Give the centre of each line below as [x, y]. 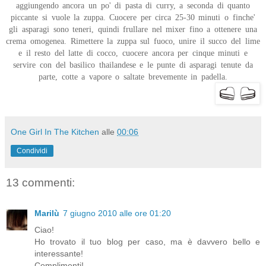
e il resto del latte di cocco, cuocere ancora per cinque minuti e [133, 53]
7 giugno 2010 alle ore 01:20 [117, 213]
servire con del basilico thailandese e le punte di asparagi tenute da [133, 65]
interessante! [59, 254]
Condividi [32, 151]
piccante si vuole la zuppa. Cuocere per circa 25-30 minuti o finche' [133, 17]
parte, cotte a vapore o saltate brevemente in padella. [133, 77]
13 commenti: [40, 182]
